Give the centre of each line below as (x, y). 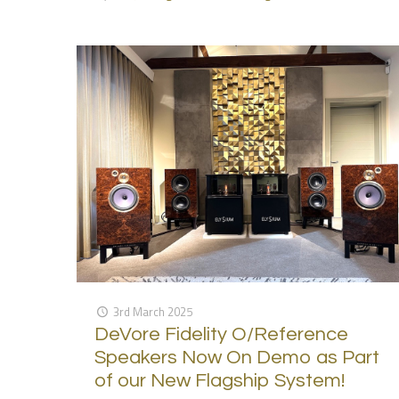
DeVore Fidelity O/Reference (222, 334)
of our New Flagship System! (220, 380)
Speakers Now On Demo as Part (237, 357)
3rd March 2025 (153, 311)
